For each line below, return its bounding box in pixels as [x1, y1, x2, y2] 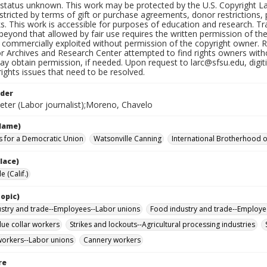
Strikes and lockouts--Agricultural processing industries [70, 219, 255, 229]
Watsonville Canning [94, 133, 162, 144]
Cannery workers [83, 235, 141, 245]
